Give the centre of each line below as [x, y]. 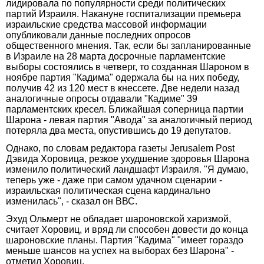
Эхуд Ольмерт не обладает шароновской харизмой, [118, 219]
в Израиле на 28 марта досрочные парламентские [116, 56]
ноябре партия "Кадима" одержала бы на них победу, [123, 77]
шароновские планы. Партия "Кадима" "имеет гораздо [125, 240]
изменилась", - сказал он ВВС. [72, 201]
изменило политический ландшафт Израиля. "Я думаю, [127, 169]
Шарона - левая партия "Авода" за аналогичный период [129, 120]
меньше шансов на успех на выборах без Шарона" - [120, 250]
